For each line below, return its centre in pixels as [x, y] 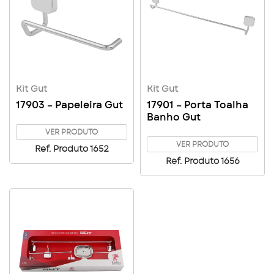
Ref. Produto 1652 [72, 149]
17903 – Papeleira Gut [69, 105]
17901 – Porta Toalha [198, 105]
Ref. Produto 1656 [202, 161]
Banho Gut [174, 117]
